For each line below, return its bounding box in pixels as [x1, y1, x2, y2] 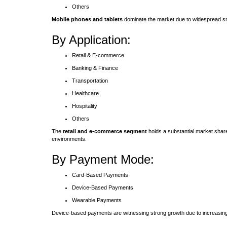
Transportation [72, 78, 108, 84]
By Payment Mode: [52, 153, 154, 166]
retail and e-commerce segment [63, 128, 147, 134]
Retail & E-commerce [72, 52, 124, 58]
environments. [52, 136, 87, 142]
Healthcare [72, 90, 99, 96]
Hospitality [72, 103, 97, 109]
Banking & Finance [72, 65, 118, 71]
